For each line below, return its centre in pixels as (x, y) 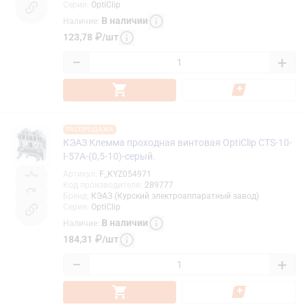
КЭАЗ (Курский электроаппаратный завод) (175, 196)
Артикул (79, 174)
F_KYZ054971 (125, 174)
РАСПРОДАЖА (90, 129)
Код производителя (102, 185)
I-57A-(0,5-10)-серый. (109, 156)
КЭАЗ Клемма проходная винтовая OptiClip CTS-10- (177, 142)
